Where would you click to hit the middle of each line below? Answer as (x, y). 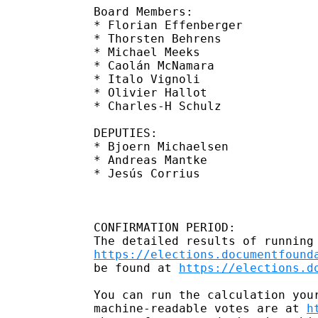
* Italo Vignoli (172, 79)
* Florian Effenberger (172, 25)
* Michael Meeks (172, 52)
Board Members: (143, 11)
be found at (136, 268)
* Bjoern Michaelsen (168, 146)
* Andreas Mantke (168, 160)
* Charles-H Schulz (172, 106)
